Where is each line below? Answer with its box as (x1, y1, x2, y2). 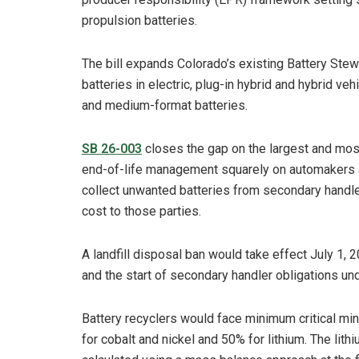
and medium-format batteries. (82, 98, 248, 114)
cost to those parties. (82, 204, 201, 220)
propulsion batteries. (82, 13, 197, 29)
